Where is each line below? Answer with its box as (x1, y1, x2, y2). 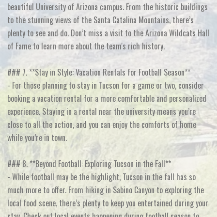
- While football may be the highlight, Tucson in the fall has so (7, 171, 196, 183)
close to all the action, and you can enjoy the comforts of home (7, 119, 196, 130)
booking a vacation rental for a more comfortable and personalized (7, 93, 206, 104)
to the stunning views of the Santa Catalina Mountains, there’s (7, 14, 194, 26)
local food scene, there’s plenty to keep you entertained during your (7, 197, 208, 209)
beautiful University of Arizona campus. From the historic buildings (7, 1, 208, 13)
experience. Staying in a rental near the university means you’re (7, 106, 196, 117)
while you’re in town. (7, 132, 67, 143)
